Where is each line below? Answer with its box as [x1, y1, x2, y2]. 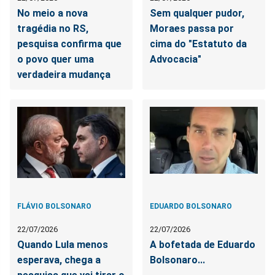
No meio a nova [17, 7, 88, 20]
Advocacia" [150, 53, 202, 66]
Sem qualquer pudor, [150, 7, 245, 20]
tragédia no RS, [17, 23, 88, 35]
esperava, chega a [17, 254, 101, 266]
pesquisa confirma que [17, 38, 122, 50]
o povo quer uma [17, 53, 94, 66]
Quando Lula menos [17, 239, 108, 251]
